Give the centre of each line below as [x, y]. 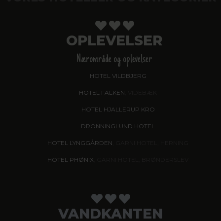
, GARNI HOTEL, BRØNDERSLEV [141, 159]
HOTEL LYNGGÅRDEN [80, 143]
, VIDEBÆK [141, 92]
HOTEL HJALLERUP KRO [118, 109]
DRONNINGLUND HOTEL [118, 126]
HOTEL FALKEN [102, 92]
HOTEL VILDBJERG [118, 75]
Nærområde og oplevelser [114, 59]
